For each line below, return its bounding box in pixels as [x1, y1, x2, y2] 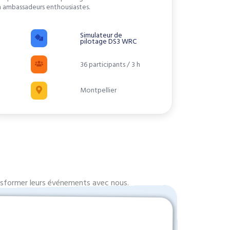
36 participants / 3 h [80, 59, 140, 70]
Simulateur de [80, 30, 122, 41]
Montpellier [80, 85, 117, 96]
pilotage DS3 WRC [80, 36, 138, 47]
